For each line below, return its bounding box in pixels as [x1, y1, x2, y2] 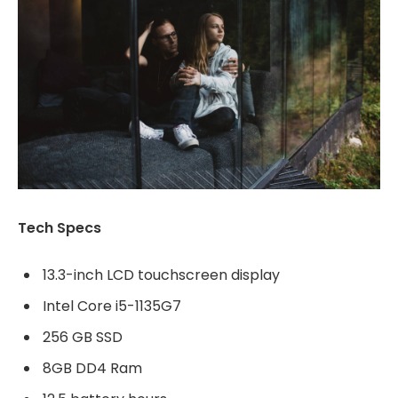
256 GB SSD [43, 326, 123, 347]
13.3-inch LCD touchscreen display [43, 264, 280, 285]
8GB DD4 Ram [43, 357, 142, 378]
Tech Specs [18, 218, 101, 238]
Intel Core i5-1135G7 [43, 295, 181, 316]
